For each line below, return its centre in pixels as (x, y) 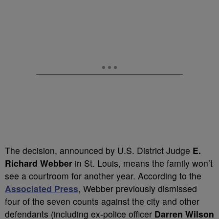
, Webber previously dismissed (138, 188)
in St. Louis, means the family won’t (142, 163)
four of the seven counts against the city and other (102, 201)
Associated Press (42, 188)
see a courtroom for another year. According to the (103, 176)
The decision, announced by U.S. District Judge (98, 150)
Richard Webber (39, 163)
